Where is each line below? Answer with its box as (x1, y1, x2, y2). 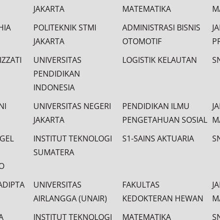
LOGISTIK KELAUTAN (122, 55, 197, 65)
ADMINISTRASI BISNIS (122, 22, 200, 33)
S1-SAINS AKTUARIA (122, 133, 194, 144)
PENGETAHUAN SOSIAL (122, 114, 207, 125)
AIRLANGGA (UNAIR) (33, 193, 107, 204)
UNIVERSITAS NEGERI (33, 101, 111, 111)
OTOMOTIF (122, 36, 162, 47)
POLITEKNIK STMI (33, 22, 96, 33)
